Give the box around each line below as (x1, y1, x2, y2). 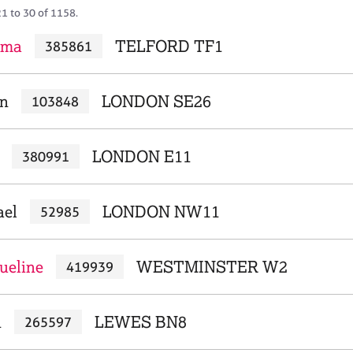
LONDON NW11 (102, 202, 220, 221)
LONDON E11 (91, 147, 191, 166)
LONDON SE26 (101, 91, 211, 111)
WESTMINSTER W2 (136, 257, 288, 277)
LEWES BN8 (94, 312, 187, 332)
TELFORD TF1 (114, 36, 223, 56)
